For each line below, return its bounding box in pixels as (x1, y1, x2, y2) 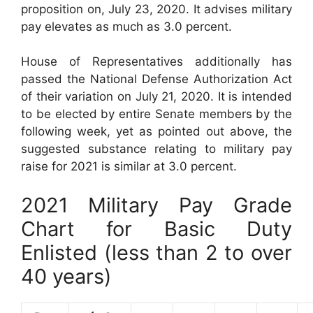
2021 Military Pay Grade (21, 192, 292, 217)
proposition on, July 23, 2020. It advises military (21, 1, 292, 16)
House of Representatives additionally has (21, 54, 292, 69)
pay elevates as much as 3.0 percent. (21, 19, 232, 34)
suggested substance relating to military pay (21, 142, 292, 156)
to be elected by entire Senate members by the (21, 107, 292, 122)
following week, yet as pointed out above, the (21, 124, 292, 139)
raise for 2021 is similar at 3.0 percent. (21, 159, 237, 174)
